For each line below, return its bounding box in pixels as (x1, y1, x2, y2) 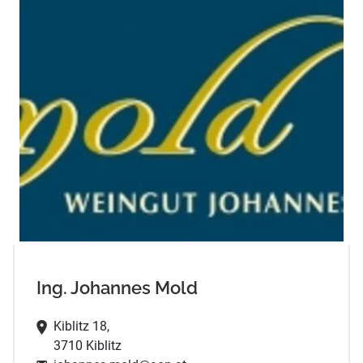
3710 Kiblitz (53, 337, 122, 353)
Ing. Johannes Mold (36, 278, 198, 299)
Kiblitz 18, (53, 318, 109, 334)
